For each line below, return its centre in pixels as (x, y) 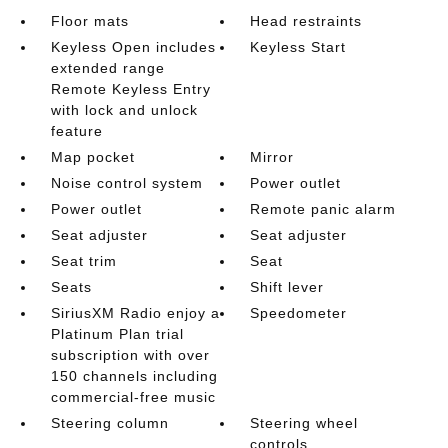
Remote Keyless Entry (130, 88)
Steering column (109, 422)
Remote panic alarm (323, 208)
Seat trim (83, 260)
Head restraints (306, 20)
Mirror (272, 156)
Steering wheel (304, 422)
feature (76, 130)
